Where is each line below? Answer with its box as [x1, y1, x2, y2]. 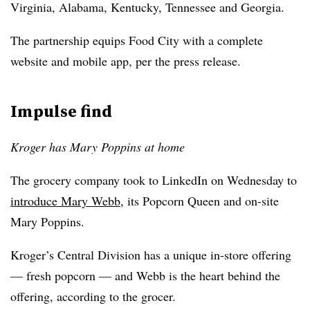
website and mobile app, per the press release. [10, 53, 241, 69]
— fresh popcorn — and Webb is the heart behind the [10, 267, 280, 284]
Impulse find [10, 100, 112, 122]
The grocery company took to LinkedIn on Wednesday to [10, 172, 297, 188]
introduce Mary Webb [10, 192, 120, 209]
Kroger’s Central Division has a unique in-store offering [10, 246, 291, 263]
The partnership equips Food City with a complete [10, 32, 263, 48]
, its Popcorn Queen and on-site [120, 192, 279, 209]
